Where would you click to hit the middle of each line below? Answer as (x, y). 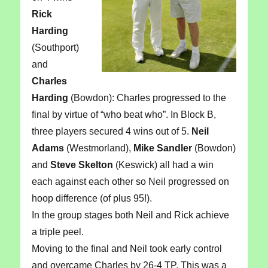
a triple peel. (57, 232)
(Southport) (55, 48)
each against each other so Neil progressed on (130, 182)
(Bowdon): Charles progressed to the (147, 98)
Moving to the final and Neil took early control (127, 249)
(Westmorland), (98, 148)
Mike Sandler (162, 148)
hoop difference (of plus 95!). (92, 199)
